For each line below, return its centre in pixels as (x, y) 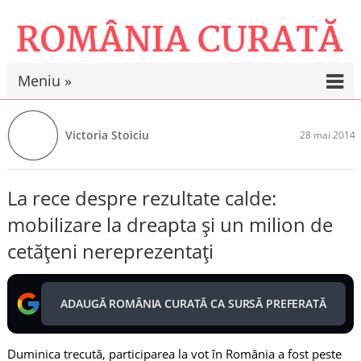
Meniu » (45, 81)
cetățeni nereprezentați (110, 251)
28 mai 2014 (328, 135)
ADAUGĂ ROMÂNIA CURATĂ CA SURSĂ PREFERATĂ (193, 303)
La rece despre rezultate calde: (141, 198)
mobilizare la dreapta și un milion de (170, 224)
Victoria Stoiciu (107, 135)
